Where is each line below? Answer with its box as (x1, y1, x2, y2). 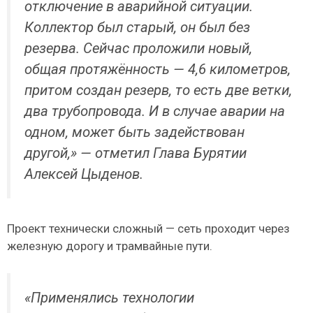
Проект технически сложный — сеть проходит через (7, 221, 290, 236)
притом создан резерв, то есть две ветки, (24, 82, 292, 99)
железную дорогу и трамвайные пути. (7, 239, 212, 254)
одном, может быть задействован (24, 124, 245, 141)
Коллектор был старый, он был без (24, 19, 250, 36)
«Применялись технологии (24, 289, 198, 306)
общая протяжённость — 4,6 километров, (24, 61, 291, 78)
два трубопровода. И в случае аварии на (24, 103, 285, 120)
